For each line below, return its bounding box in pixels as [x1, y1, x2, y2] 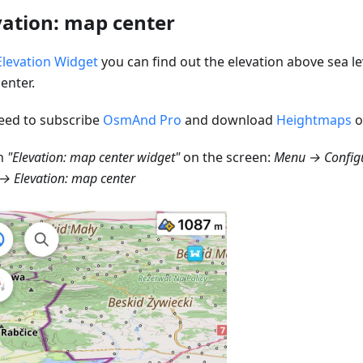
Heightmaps [276, 110, 352, 129]
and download [181, 110, 276, 129]
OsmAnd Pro [103, 110, 181, 129]
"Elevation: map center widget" [7, 147, 180, 166]
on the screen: [180, 147, 274, 166]
